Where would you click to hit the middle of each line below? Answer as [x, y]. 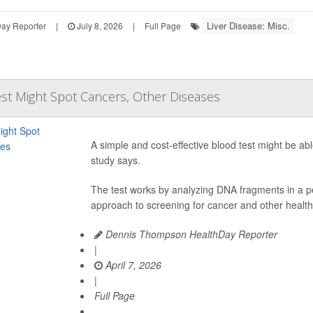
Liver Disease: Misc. [248, 26]
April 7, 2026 [132, 265]
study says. [115, 160]
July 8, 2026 [99, 26]
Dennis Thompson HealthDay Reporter [190, 234]
